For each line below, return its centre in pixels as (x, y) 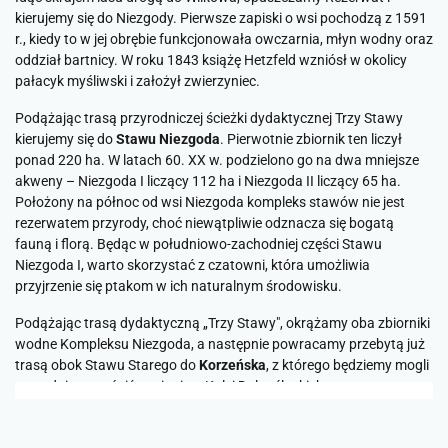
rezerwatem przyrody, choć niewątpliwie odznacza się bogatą (204, 223)
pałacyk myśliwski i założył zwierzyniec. (137, 81)
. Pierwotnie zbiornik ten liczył (311, 139)
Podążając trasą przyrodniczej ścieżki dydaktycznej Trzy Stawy (209, 118)
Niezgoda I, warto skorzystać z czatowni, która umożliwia (192, 265)
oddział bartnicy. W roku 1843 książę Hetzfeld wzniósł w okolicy (211, 60)
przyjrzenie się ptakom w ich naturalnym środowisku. (178, 286)
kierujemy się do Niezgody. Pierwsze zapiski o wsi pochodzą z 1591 (221, 18)
